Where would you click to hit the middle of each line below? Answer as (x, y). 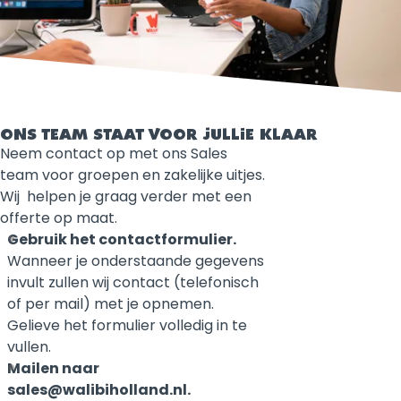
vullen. (29, 346)
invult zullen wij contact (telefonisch (133, 282)
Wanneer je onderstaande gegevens (136, 260)
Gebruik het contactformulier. (123, 239)
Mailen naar (53, 368)
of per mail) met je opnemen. (111, 303)
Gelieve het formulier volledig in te (127, 325)
